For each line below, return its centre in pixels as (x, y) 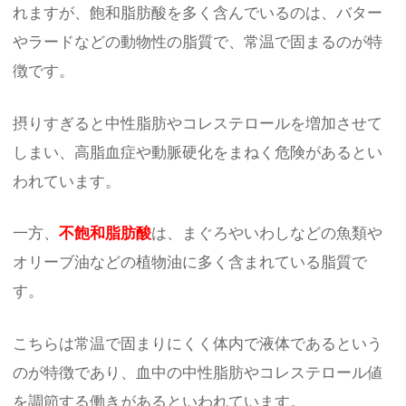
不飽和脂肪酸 (106, 234)
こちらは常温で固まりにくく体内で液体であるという (198, 343)
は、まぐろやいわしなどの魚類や (267, 234)
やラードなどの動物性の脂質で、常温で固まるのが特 (198, 43)
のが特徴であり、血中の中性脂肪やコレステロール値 (198, 372)
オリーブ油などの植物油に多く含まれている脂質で (190, 263)
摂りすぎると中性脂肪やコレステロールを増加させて (198, 123)
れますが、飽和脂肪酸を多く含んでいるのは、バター (198, 14)
